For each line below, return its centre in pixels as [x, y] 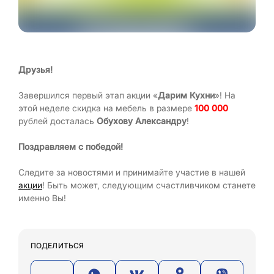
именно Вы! [42, 198]
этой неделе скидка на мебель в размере [106, 108]
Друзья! [35, 69]
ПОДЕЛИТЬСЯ [57, 246]
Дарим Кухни [186, 95]
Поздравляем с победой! [71, 146]
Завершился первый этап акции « [88, 95]
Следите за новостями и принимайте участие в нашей [132, 172]
